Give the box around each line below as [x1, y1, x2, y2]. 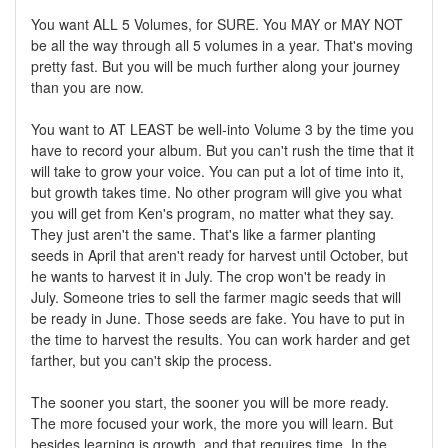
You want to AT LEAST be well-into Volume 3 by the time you [31, 119, 414, 140]
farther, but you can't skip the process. [31, 350, 272, 371]
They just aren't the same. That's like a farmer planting [31, 224, 376, 245]
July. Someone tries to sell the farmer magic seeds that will [31, 287, 401, 308]
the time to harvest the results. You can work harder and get [31, 329, 410, 350]
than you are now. [31, 77, 144, 98]
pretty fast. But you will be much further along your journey [31, 56, 400, 77]
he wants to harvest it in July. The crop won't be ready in [31, 266, 386, 287]
